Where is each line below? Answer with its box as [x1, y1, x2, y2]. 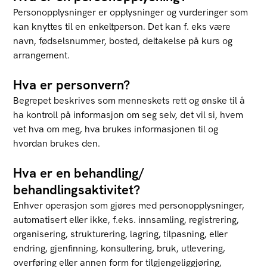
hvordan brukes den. [13, 137, 101, 150]
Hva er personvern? [13, 76, 131, 94]
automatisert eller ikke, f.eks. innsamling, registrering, [13, 213, 240, 226]
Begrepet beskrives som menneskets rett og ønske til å [13, 94, 246, 107]
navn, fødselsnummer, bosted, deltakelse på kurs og [13, 35, 233, 47]
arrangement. [13, 49, 70, 61]
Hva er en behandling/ [13, 164, 145, 182]
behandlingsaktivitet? [13, 181, 141, 198]
